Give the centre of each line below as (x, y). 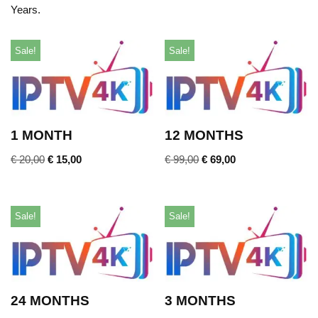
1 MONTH (42, 135)
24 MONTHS (50, 301)
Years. (26, 10)
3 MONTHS (201, 301)
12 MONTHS (204, 135)
